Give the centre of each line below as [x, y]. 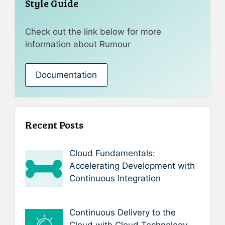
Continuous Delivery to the [122, 213]
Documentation [66, 75]
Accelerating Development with [132, 166]
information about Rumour [78, 44]
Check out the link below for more [93, 31]
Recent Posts [54, 125]
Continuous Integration [115, 178]
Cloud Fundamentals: [112, 153]
